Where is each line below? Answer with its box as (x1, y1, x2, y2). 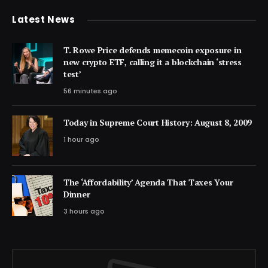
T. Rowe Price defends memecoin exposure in (63, 44, 242, 56)
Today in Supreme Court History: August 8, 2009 (63, 117, 252, 129)
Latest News (12, 13, 75, 26)
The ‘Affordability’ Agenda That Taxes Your (63, 176, 233, 188)
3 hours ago (63, 206, 105, 217)
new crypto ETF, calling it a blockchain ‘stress (63, 56, 242, 68)
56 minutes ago (63, 86, 117, 96)
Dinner (63, 188, 90, 200)
